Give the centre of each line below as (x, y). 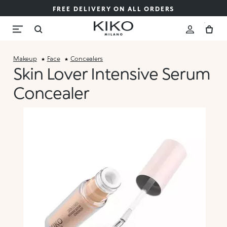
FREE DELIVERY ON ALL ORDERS (113, 9)
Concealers (87, 59)
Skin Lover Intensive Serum (112, 73)
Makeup (25, 59)
